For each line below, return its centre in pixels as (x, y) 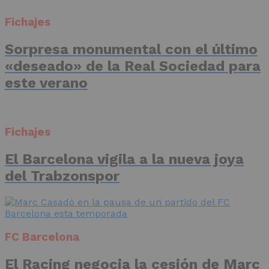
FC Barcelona (42, 237)
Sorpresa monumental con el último (131, 49)
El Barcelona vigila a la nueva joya (124, 159)
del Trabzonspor (62, 176)
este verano (46, 83)
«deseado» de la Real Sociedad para (133, 66)
